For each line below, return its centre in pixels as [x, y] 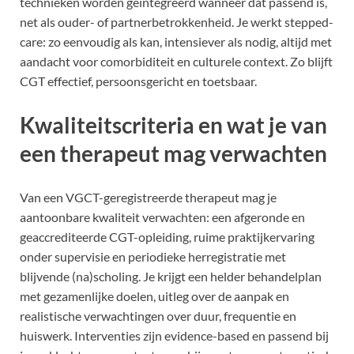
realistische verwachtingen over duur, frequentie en [158, 316]
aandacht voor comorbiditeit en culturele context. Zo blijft [176, 61]
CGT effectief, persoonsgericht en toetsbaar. [138, 81]
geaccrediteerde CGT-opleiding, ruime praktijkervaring [167, 237]
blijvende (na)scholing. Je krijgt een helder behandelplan [171, 277]
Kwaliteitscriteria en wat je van [173, 124]
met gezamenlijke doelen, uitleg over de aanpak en [154, 296]
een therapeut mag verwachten [173, 153]
